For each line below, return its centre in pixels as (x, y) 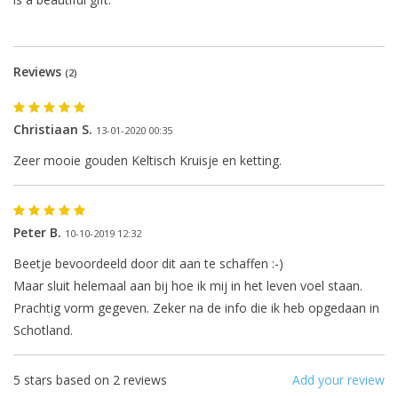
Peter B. (37, 233)
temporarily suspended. (199, 378)
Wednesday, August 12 (199, 228)
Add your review (338, 380)
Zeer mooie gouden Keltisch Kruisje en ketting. (147, 161)
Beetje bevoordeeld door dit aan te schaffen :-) (148, 264)
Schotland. (43, 330)
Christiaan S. (53, 130)
